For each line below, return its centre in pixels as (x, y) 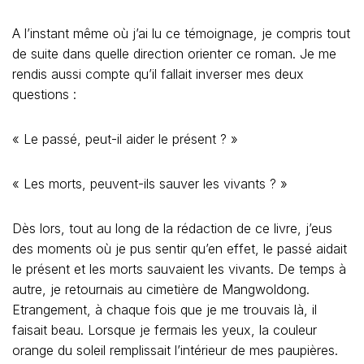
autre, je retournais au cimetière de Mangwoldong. (161, 289)
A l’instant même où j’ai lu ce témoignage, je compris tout (181, 33)
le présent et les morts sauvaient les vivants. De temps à (179, 269)
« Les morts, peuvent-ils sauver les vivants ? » (150, 184)
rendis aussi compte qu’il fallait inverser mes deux (158, 74)
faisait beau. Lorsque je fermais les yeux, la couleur (165, 330)
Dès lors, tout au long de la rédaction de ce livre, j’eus (172, 228)
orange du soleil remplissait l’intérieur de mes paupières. (175, 350)
